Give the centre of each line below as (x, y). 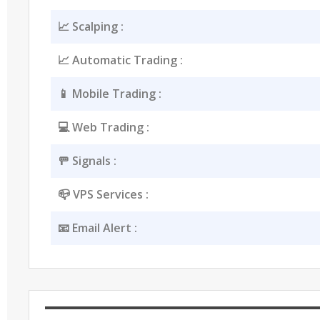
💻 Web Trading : (103, 127)
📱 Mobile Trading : (109, 93)
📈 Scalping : (90, 26)
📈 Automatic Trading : (120, 60)
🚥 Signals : (87, 160)
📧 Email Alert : (97, 227)
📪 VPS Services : (103, 194)
